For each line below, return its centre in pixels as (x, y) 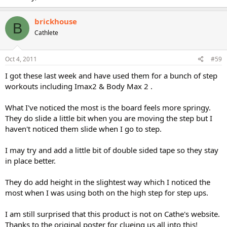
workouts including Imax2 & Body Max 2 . (79, 86)
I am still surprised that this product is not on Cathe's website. (112, 214)
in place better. (30, 160)
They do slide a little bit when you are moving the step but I (109, 118)
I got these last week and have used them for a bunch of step (111, 75)
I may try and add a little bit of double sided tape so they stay (112, 150)
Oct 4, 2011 (21, 59)
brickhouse (56, 21)
